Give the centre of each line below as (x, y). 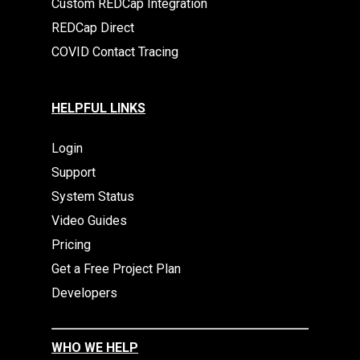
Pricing (71, 245)
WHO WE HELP (95, 348)
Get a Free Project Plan (116, 269)
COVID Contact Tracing (115, 52)
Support (74, 172)
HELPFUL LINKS (98, 108)
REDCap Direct (93, 28)
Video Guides (89, 221)
